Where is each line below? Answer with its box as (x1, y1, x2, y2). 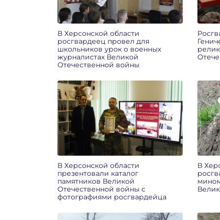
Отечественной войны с (57, 184, 145, 193)
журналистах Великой (57, 52, 138, 61)
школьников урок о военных (57, 44, 161, 54)
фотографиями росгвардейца (57, 192, 166, 201)
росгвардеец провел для (57, 36, 149, 46)
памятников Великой (57, 176, 135, 186)
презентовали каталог (57, 168, 138, 178)
